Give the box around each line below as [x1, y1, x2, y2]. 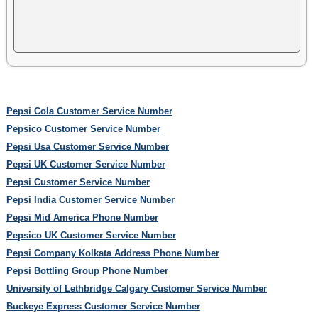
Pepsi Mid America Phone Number [6, 212, 158, 223]
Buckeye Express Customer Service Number [6, 300, 200, 312]
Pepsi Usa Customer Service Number [6, 141, 169, 152]
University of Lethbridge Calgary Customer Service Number [6, 283, 267, 294]
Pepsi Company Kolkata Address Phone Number [6, 247, 219, 258]
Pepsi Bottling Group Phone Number [6, 265, 168, 276]
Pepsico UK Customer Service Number [6, 229, 176, 241]
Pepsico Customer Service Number [6, 123, 160, 134]
